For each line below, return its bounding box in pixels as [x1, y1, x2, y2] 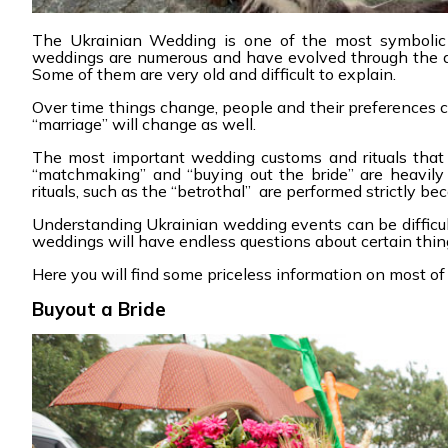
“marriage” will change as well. [32, 114, 256, 134]
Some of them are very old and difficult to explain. [32, 64, 396, 84]
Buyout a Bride [32, 297, 166, 321]
